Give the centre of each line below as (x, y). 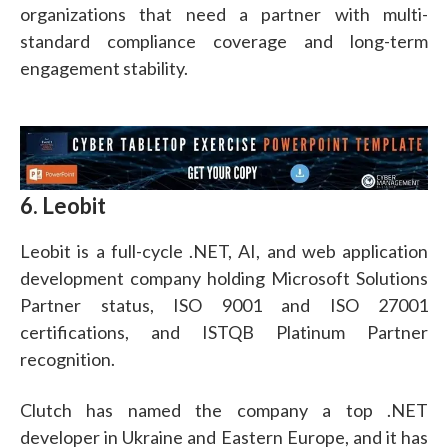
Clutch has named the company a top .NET (224, 409)
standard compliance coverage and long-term (224, 40)
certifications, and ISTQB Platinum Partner (224, 331)
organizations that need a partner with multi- (224, 13)
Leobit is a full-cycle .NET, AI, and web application (224, 250)
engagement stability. (104, 67)
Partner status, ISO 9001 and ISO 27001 (224, 304)
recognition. (67, 358)
